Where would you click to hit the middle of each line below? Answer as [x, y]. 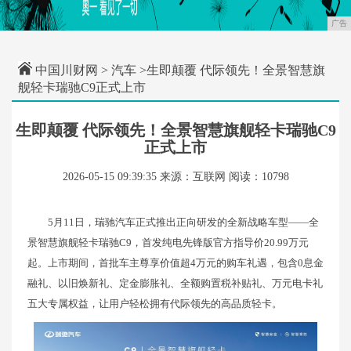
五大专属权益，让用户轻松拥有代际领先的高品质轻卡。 [155, 304]
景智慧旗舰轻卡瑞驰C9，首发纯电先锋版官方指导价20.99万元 [168, 242]
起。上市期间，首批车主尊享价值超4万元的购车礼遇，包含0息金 [175, 263]
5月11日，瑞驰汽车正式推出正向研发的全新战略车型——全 [183, 222]
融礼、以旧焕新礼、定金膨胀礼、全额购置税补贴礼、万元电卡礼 [175, 283]
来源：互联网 [192, 177]
